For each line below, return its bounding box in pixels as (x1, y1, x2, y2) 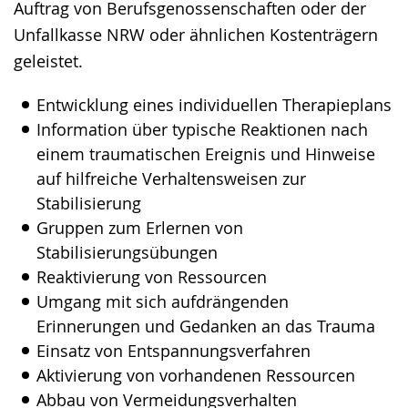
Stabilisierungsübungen (36, 241, 218, 263)
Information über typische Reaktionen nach (36, 118, 368, 140)
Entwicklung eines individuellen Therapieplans (36, 94, 392, 116)
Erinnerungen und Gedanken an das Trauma (36, 315, 375, 337)
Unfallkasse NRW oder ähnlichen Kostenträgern (14, 24, 378, 46)
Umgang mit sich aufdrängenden (36, 291, 289, 312)
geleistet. (14, 50, 83, 72)
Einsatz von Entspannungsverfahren (36, 340, 311, 362)
